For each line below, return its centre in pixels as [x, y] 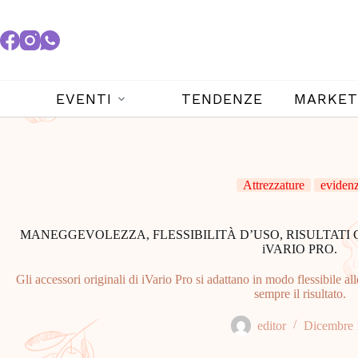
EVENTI [84, 99]
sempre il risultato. [300, 293]
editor [271, 325]
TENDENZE [222, 99]
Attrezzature [274, 185]
